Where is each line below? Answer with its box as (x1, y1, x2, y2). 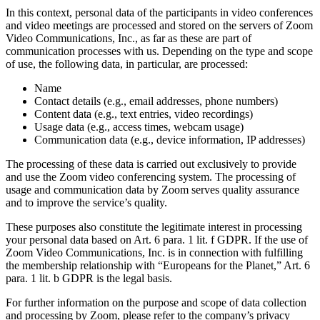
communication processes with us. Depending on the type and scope (6, 44, 313, 57)
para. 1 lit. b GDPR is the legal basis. (6, 271, 172, 284)
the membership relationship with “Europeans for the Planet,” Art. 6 (6, 259, 310, 271)
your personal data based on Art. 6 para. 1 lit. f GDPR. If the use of (6, 233, 308, 246)
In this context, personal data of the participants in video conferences (6, 6, 313, 19)
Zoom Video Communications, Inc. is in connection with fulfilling (6, 246, 303, 259)
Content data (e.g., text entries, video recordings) (34, 107, 253, 120)
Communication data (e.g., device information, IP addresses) (34, 133, 305, 146)
